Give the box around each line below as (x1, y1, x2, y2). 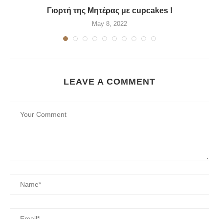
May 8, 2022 (92, 20, 127, 27)
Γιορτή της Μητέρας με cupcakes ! (46, 6, 173, 15)
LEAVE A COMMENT (64, 76, 155, 87)
